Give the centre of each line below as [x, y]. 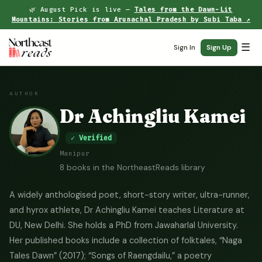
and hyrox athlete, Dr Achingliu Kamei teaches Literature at [127, 210]
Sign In [184, 47]
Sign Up [219, 47]
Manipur [75, 154]
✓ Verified [91, 138]
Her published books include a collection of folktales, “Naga [126, 240]
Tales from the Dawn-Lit [183, 10]
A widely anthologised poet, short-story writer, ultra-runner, [130, 195]
